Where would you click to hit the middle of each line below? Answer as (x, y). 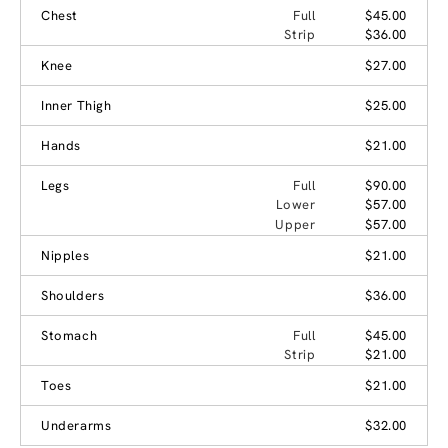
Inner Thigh (76, 105)
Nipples (65, 255)
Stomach (69, 335)
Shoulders (73, 295)
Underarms (76, 425)
